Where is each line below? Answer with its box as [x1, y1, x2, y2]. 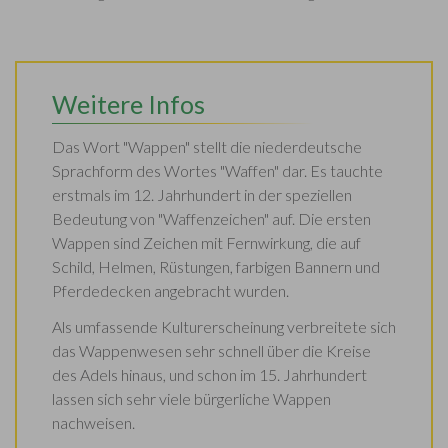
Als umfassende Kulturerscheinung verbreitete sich [52, 317, 396, 337]
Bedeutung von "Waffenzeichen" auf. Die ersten [52, 209, 371, 229]
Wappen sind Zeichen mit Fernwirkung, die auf [52, 233, 361, 253]
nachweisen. [52, 413, 135, 433]
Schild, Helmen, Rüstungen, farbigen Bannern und [52, 257, 380, 277]
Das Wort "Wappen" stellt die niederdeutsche [52, 137, 362, 157]
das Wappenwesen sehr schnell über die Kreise [52, 341, 371, 361]
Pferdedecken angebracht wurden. [52, 281, 289, 301]
